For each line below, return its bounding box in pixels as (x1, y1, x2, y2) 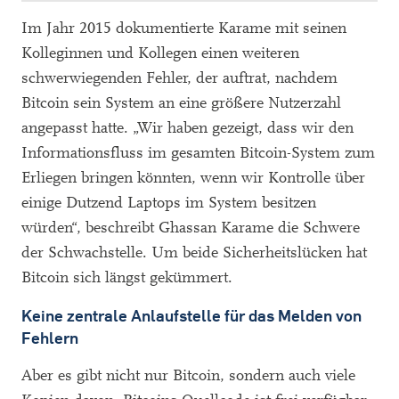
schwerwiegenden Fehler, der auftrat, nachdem (21, 68, 338, 87)
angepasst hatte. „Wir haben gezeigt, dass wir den (21, 118, 354, 137)
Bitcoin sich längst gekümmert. (21, 267, 232, 287)
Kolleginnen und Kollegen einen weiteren (21, 43, 299, 62)
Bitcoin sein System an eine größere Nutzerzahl (21, 93, 341, 112)
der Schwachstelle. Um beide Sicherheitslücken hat (21, 242, 367, 262)
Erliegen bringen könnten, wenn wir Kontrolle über (21, 167, 365, 187)
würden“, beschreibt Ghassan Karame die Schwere (21, 217, 360, 237)
